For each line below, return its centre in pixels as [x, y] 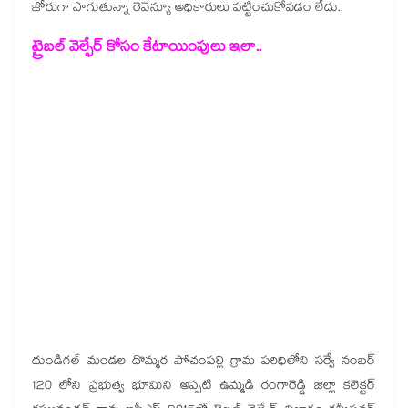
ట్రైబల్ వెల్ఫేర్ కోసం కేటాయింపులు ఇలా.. [147, 49]
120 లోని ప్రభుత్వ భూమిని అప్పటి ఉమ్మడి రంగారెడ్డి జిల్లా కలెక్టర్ [204, 387]
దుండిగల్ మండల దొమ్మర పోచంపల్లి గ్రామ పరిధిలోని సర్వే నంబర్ [204, 362]
